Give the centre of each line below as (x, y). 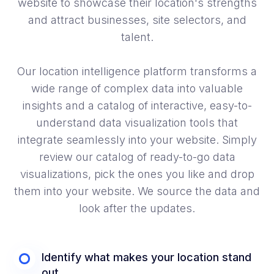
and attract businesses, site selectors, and (137, 20)
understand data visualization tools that (137, 123)
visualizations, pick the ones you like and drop (137, 174)
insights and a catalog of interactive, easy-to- (137, 106)
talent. (137, 37)
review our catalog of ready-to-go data (137, 157)
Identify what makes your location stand (147, 257)
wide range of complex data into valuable (137, 89)
